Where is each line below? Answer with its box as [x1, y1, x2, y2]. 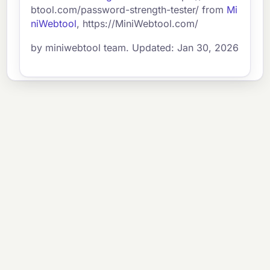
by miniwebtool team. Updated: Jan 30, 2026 [31, 42, 239, 54]
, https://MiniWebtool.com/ [77, 17, 199, 30]
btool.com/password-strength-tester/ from [31, 3, 227, 16]
